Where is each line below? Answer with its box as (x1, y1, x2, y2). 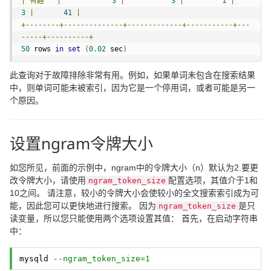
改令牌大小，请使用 (10, 175, 86, 185)
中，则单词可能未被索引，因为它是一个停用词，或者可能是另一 (10, 83, 255, 93)
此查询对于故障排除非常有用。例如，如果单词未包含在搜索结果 (10, 70, 255, 80)
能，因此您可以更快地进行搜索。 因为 (10, 201, 156, 211)
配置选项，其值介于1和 (168, 175, 258, 185)
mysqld (19, 254, 53, 263)
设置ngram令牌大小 (10, 132, 153, 154)
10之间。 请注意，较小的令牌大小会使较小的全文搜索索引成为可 (10, 188, 259, 198)
